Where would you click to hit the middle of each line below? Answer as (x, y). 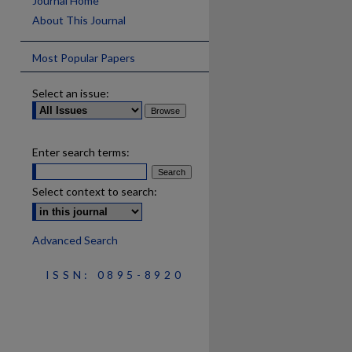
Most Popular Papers (84, 58)
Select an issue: (71, 93)
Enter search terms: (81, 152)
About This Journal (79, 20)
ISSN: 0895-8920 (115, 275)
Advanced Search (75, 240)
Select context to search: (95, 191)
